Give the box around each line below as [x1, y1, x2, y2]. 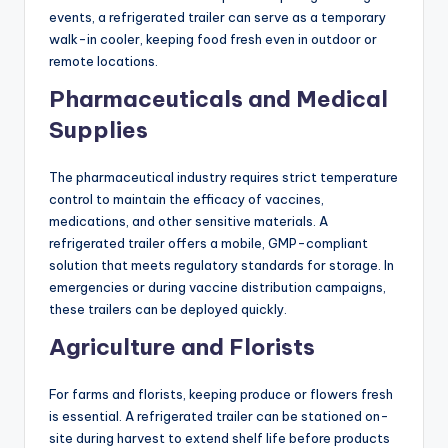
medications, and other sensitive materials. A [49, 213, 328, 230]
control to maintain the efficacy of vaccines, [49, 191, 324, 208]
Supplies [49, 116, 148, 145]
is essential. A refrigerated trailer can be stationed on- [49, 408, 389, 425]
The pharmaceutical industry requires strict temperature [49, 169, 398, 186]
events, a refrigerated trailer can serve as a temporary [49, 9, 386, 26]
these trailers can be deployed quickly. [49, 301, 287, 318]
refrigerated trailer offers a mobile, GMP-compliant [49, 235, 368, 252]
